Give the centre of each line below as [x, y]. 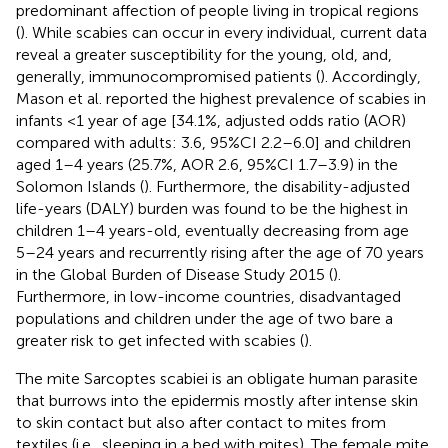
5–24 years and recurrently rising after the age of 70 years [220, 252]
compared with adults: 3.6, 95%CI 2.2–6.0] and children [213, 142]
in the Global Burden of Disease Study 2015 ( [174, 274]
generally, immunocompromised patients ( [168, 76]
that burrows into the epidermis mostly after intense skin [217, 400]
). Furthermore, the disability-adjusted [277, 186]
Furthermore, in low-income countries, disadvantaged [208, 296]
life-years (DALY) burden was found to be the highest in [212, 208]
